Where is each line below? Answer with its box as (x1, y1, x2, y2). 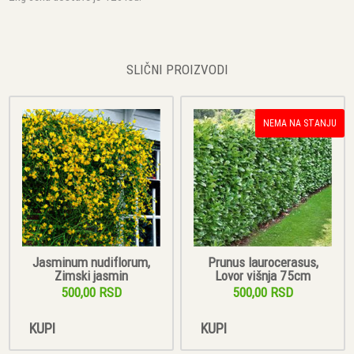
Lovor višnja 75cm (215, 267, 311, 285)
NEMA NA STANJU (262, 116, 337, 129)
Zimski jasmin (54, 267, 128, 285)
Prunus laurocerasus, (207, 254, 318, 272)
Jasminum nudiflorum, (32, 254, 150, 272)
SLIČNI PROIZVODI (126, 61, 228, 79)
